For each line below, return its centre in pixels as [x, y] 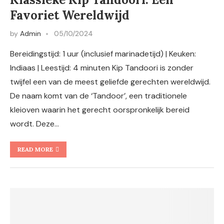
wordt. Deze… [34, 124]
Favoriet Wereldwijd [70, 15]
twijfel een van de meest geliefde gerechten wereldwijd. [110, 82]
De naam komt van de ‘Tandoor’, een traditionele [98, 96]
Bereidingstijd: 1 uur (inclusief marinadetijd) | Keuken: [103, 54]
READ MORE [35, 149]
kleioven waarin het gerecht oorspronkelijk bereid [100, 110]
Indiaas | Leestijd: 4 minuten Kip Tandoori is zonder [102, 68]
